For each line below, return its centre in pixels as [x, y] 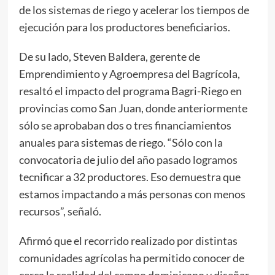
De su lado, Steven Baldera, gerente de [109, 56]
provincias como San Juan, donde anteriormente [133, 108]
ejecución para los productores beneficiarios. [124, 27]
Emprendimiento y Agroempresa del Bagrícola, [129, 73]
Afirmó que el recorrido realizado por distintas [128, 240]
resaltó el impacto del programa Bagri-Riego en [130, 91]
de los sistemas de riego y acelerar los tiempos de [134, 10]
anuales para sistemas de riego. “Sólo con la [121, 142]
